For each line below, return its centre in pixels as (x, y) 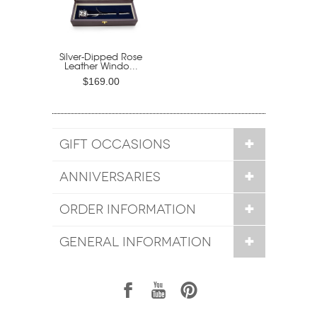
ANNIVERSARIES (110, 177)
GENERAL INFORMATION (135, 242)
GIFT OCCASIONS (115, 144)
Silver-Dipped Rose (101, 56)
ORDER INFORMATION (127, 209)
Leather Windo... (101, 65)
